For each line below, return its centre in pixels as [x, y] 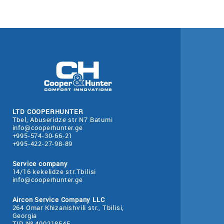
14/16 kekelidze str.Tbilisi [54, 171]
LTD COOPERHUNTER [48, 111]
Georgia [25, 215]
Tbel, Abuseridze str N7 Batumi [62, 119]
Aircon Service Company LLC [58, 199]
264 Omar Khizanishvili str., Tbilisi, [68, 207]
